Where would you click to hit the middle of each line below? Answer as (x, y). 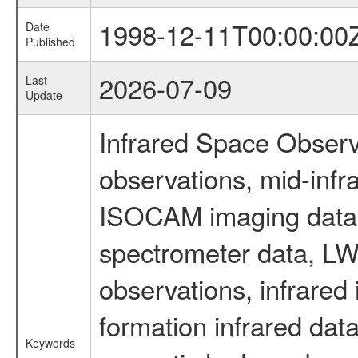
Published (50, 42)
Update (44, 95)
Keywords (50, 343)
